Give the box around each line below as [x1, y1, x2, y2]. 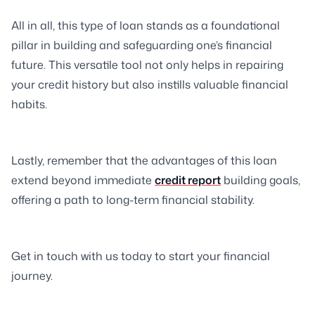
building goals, [221, 172, 300, 188]
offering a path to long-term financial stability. [11, 192, 255, 208]
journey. [11, 268, 53, 284]
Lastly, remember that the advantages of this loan [11, 153, 277, 169]
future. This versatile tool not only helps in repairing [11, 57, 283, 73]
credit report [155, 172, 221, 188]
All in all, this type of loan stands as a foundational [11, 18, 280, 34]
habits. [11, 96, 47, 112]
